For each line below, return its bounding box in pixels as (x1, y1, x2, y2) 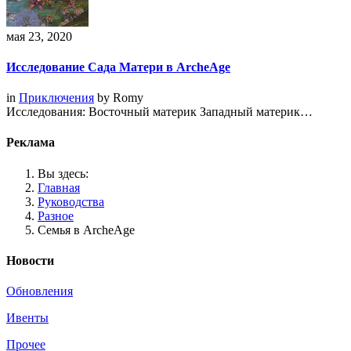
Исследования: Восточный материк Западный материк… (6, 105, 313, 119)
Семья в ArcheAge (38, 223, 135, 237)
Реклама (6, 136, 55, 150)
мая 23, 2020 (6, 29, 72, 43)
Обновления (6, 284, 73, 299)
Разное (38, 208, 74, 223)
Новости (6, 253, 54, 267)
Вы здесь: (38, 166, 89, 180)
